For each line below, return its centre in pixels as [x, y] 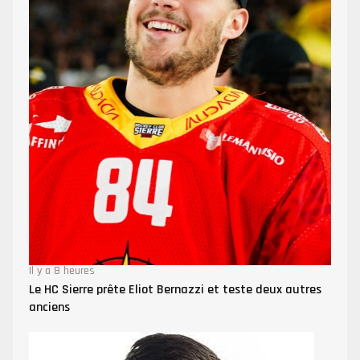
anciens [49, 307]
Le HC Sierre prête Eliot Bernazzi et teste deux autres [175, 289]
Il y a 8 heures [62, 270]
